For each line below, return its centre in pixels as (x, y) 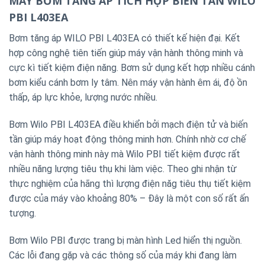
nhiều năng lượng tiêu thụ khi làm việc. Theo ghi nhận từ (123, 169)
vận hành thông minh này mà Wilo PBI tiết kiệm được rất (125, 154)
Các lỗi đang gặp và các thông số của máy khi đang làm (123, 255)
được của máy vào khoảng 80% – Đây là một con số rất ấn (129, 198)
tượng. (22, 213)
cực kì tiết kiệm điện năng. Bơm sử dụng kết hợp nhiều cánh (132, 67)
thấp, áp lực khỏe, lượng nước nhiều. (83, 97)
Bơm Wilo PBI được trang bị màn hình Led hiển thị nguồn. (125, 240)
